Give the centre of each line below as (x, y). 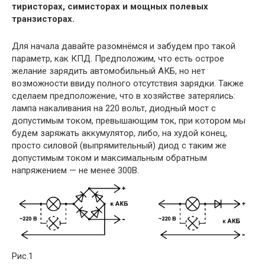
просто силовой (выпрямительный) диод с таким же (119, 146)
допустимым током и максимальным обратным (109, 158)
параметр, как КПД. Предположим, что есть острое (118, 59)
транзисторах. (43, 19)
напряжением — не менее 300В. (75, 170)
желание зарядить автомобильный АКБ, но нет (109, 71)
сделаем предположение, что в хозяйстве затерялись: (124, 96)
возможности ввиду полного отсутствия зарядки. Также (128, 83)
